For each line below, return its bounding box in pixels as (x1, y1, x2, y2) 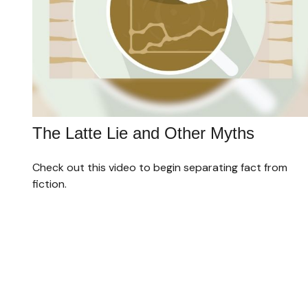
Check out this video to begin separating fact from (32, 159, 287, 175)
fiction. (32, 176, 67, 191)
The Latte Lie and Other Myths (32, 123, 254, 142)
